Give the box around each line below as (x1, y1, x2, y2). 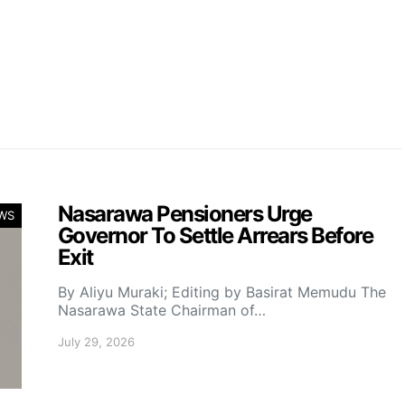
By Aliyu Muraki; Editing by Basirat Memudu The (58, 283, 386, 301)
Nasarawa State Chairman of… (58, 301, 266, 319)
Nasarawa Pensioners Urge (58, 201, 312, 227)
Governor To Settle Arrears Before (58, 222, 373, 249)
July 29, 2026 (58, 334, 135, 349)
